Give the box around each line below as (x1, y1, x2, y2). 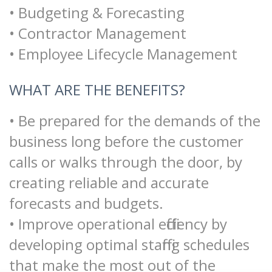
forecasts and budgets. (9, 193, 163, 214)
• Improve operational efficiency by (9, 214, 227, 234)
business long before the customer (9, 131, 243, 152)
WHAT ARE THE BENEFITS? (9, 80, 185, 100)
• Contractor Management (9, 23, 186, 44)
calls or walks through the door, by (9, 152, 242, 172)
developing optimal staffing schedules (9, 234, 250, 255)
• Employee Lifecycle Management (9, 44, 237, 64)
